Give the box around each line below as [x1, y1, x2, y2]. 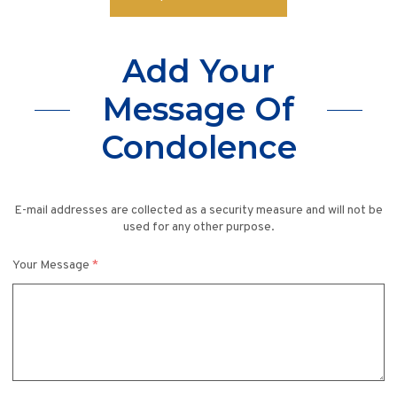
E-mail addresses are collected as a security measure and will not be [14, 203, 383, 219]
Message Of [103, 90, 294, 129]
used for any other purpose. [122, 220, 275, 236]
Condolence [100, 128, 297, 167]
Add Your [122, 51, 275, 91]
